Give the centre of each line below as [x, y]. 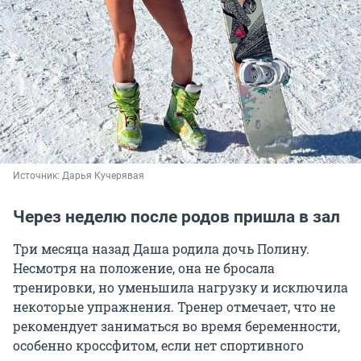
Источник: [37, 175]
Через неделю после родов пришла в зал [176, 216]
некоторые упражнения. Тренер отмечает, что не [174, 306]
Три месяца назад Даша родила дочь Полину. [161, 248]
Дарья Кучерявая [103, 175]
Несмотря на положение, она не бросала [144, 268]
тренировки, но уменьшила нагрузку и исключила [180, 287]
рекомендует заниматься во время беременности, [176, 326]
